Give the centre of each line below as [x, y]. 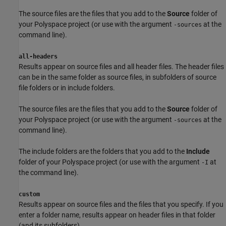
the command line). [49, 172]
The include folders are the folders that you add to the [102, 151]
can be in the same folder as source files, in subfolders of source [118, 77]
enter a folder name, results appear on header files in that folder [117, 215]
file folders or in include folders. [67, 88]
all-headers [38, 56]
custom [29, 194]
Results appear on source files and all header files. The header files [121, 66]
